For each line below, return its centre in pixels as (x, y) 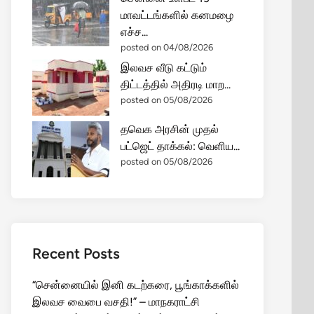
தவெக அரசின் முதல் (170, 129)
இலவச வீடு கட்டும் (164, 68)
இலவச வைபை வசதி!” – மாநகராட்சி (116, 302)
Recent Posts (76, 253)
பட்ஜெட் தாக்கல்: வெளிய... (180, 146)
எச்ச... (134, 32)
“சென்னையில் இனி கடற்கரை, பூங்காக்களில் (136, 285)
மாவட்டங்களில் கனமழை (177, 15)
